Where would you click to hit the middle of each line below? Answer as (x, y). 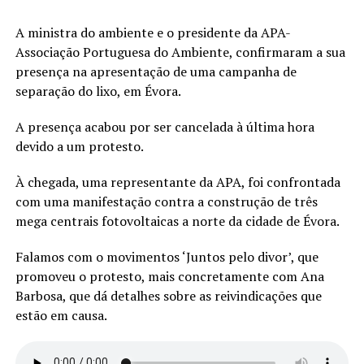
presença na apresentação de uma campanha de (156, 71)
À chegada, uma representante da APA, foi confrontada (178, 182)
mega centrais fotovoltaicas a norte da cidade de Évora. (177, 221)
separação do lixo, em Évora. (98, 91)
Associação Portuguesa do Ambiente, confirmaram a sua (180, 52)
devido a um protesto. (79, 146)
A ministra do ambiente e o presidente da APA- (153, 32)
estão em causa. (61, 315)
